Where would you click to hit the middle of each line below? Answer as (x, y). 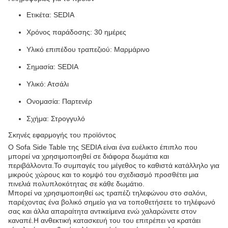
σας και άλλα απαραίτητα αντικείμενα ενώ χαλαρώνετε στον (102, 211)
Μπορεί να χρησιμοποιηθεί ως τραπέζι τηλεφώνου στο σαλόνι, (108, 193)
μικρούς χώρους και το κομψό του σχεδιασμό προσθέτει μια (103, 175)
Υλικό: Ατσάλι (48, 84)
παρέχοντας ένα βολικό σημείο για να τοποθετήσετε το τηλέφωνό (112, 202)
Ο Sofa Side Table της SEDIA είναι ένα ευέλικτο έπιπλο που (103, 147)
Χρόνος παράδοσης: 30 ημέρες (76, 32)
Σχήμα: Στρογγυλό (56, 119)
